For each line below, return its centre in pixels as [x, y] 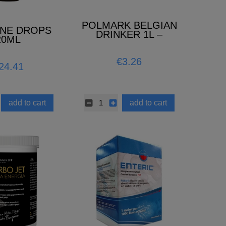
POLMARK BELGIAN [129, 25]
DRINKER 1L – [129, 34]
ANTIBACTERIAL [129, 43]
